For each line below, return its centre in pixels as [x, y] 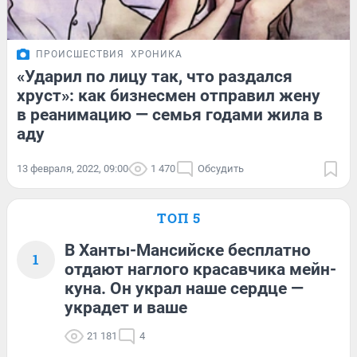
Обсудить [221, 169]
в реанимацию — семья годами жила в [170, 115]
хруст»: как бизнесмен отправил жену [169, 96]
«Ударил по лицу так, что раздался [155, 77]
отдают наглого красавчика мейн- [200, 270]
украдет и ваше [126, 308]
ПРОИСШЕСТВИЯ [80, 55]
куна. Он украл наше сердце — [184, 289]
